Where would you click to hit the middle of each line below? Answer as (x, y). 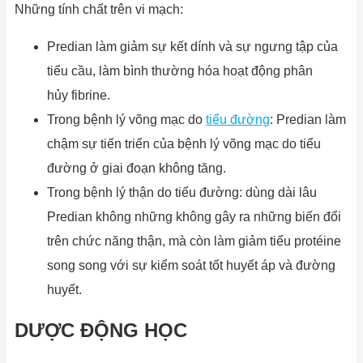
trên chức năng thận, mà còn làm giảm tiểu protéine (194, 241)
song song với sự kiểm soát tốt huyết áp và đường (191, 266)
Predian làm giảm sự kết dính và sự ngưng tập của (192, 47)
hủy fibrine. (79, 96)
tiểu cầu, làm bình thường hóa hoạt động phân (180, 71)
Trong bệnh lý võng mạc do (126, 120)
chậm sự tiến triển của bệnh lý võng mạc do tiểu (184, 144)
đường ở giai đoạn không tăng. (137, 169)
